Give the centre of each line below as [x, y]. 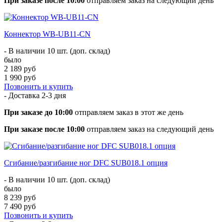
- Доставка [23, 95]
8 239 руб [20, 197]
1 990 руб [20, 77]
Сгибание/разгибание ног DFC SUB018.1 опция [86, 163]
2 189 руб [20, 68]
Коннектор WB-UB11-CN [47, 34]
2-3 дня [54, 95]
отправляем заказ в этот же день [128, 112]
